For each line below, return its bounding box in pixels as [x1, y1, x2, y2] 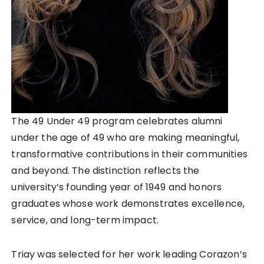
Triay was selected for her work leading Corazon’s [11, 247, 247, 261]
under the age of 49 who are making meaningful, [11, 130, 240, 144]
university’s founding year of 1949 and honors [11, 180, 222, 194]
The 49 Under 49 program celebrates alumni [11, 114, 223, 128]
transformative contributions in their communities [11, 147, 247, 161]
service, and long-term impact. [11, 213, 159, 227]
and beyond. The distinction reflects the [11, 163, 200, 177]
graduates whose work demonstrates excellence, [11, 196, 245, 210]
